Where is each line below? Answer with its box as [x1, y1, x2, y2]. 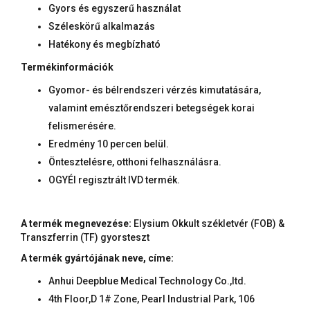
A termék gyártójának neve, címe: [21, 252, 174, 264]
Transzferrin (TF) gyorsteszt [21, 231, 149, 243]
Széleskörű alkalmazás [48, 20, 155, 32]
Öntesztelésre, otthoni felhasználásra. [48, 156, 221, 167]
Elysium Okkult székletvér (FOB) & [131, 217, 284, 229]
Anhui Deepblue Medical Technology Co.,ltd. [48, 275, 246, 286]
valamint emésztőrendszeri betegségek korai [48, 102, 255, 113]
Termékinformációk [21, 61, 113, 73]
